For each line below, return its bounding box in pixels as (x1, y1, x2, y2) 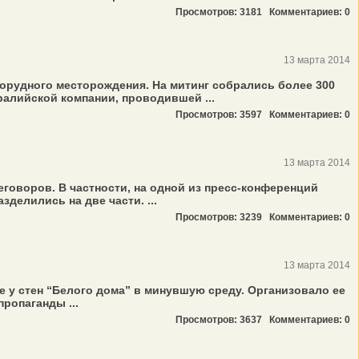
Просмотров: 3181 (175, 6, 269, 18)
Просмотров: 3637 (175, 314, 269, 325)
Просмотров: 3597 (175, 109, 269, 120)
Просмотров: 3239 (175, 212, 269, 223)
